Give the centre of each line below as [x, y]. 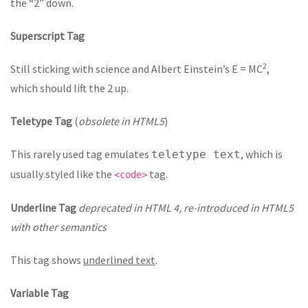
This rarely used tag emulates [81, 154]
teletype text [196, 155]
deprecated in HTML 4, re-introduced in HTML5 [186, 208]
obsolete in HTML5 [121, 121]
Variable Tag [40, 293]
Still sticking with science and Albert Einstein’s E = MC [136, 69]
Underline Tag [43, 208]
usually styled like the [62, 174]
